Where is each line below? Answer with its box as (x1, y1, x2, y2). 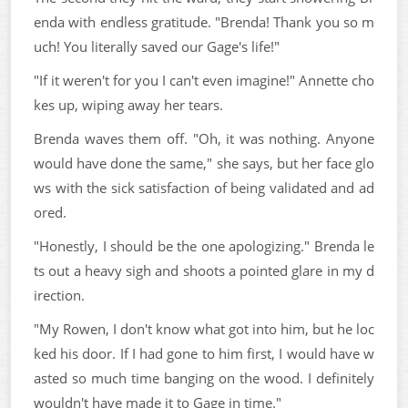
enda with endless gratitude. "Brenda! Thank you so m (34, 12, 374, 31)
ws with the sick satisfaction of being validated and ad (34, 178, 374, 197)
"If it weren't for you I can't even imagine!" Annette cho (34, 70, 374, 89)
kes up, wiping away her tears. (34, 95, 223, 114)
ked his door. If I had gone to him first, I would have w (34, 343, 374, 362)
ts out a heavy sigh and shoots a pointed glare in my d (34, 260, 374, 280)
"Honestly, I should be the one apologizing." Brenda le (34, 236, 374, 255)
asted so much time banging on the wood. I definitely (34, 368, 374, 387)
